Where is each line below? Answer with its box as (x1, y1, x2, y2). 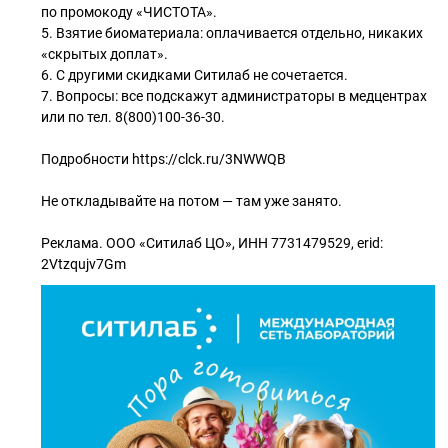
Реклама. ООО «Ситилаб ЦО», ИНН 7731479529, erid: (41, 235, 383, 251)
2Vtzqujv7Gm (41, 256, 126, 272)
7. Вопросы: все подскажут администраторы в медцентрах (41, 88, 427, 104)
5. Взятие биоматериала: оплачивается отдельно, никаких (41, 25, 423, 41)
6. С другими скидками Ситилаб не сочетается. (41, 67, 348, 83)
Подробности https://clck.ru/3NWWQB (41, 151, 286, 167)
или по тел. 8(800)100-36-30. (41, 109, 225, 125)
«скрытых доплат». (41, 46, 168, 62)
